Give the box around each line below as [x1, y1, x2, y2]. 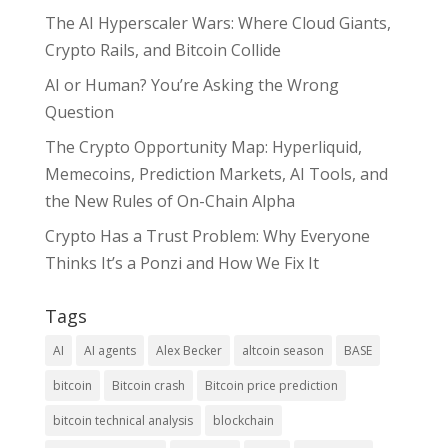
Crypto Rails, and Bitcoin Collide [44, 38, 281, 61]
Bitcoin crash [111, 376, 185, 394]
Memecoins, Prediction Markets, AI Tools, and [44, 162, 388, 185]
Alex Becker [155, 341, 222, 359]
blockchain [212, 411, 274, 429]
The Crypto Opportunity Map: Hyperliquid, [44, 135, 362, 158]
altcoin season [241, 341, 324, 359]
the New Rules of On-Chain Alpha [44, 189, 295, 212]
